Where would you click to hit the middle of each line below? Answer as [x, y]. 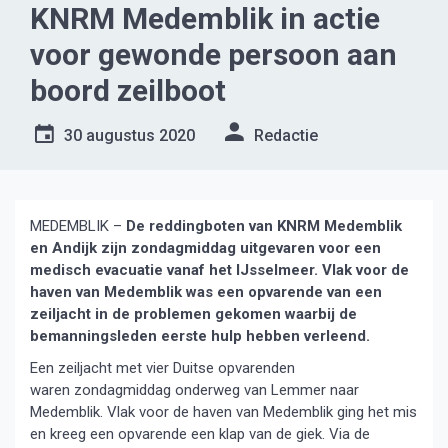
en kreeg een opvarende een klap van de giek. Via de [200, 434]
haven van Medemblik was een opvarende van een [206, 292]
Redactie [286, 135]
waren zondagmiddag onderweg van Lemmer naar [194, 390]
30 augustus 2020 [129, 135]
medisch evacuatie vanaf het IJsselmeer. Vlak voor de [219, 270]
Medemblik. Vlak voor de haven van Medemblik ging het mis [223, 412]
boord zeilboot [128, 90]
